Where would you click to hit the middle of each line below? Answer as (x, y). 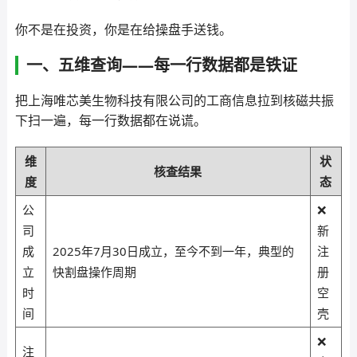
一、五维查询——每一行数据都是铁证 (161, 65)
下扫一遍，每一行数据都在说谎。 (110, 120)
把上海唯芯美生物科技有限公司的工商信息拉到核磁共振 (174, 100)
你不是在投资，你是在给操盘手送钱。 (123, 29)
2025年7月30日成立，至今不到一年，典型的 (173, 251)
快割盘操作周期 (94, 272)
